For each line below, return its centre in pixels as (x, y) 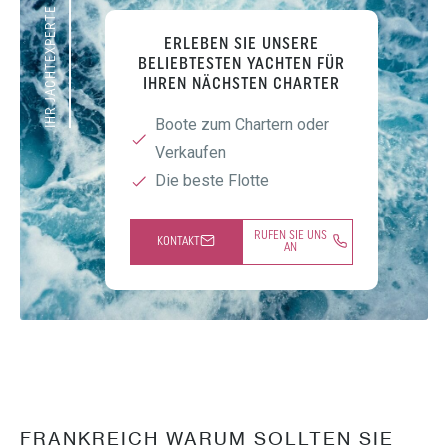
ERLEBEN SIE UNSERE (241, 44)
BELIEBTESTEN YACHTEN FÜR (241, 64)
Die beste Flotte (212, 180)
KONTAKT (178, 241)
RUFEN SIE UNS (290, 235)
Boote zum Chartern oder (242, 124)
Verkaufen (190, 152)
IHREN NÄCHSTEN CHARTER (241, 84)
